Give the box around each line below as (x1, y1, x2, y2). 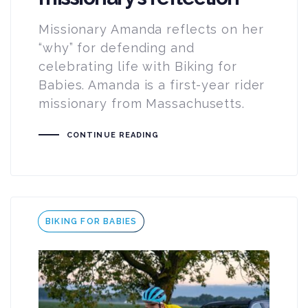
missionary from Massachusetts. (38, 96, 245, 111)
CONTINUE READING (66, 130, 159, 140)
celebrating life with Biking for (38, 58, 237, 74)
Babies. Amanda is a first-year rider (38, 77, 265, 92)
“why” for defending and (38, 40, 195, 55)
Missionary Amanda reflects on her (38, 21, 264, 36)
